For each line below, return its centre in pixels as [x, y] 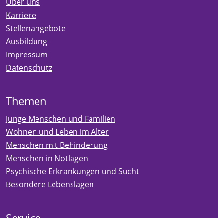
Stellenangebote [36, 28]
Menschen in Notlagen [47, 158]
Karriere [21, 15]
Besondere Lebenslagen [50, 184]
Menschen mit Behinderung [57, 145]
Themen [26, 101]
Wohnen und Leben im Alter [57, 132]
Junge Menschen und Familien [61, 118]
